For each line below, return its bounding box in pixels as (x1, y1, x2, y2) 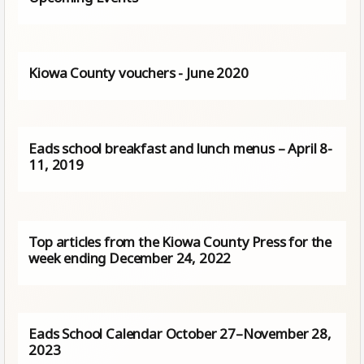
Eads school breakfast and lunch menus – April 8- (28, 138, 333, 158)
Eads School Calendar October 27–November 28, (28, 324, 331, 344)
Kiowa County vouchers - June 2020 (28, 63, 249, 82)
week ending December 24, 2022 (28, 249, 232, 268)
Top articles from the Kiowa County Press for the (28, 232, 332, 252)
